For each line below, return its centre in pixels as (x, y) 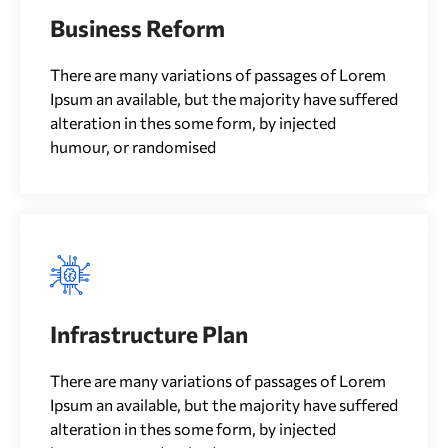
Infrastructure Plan (149, 334)
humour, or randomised (133, 146)
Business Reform (137, 28)
